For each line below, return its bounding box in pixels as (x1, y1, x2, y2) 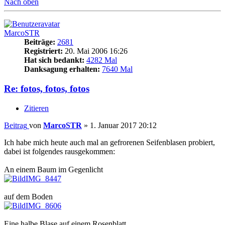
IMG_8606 (26, 201, 61, 210)
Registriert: (24, 47, 63, 56)
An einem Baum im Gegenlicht (4, 165, 103, 174)
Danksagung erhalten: (24, 65, 100, 74)
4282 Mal (86, 56, 117, 65)
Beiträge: (24, 38, 55, 47)
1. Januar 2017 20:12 (90, 121, 157, 130)
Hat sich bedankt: (24, 56, 84, 65)
